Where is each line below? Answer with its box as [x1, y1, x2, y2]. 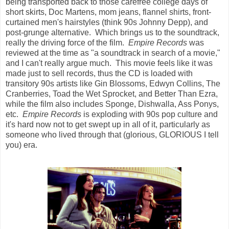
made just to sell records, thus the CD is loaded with [6, 69, 193, 78]
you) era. [6, 141, 37, 150]
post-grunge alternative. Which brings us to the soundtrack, [6, 28, 219, 37]
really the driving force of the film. [6, 38, 128, 48]
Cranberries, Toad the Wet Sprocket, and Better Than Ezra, [6, 89, 218, 99]
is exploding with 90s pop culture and [81, 110, 218, 119]
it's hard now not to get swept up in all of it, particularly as [6, 120, 210, 129]
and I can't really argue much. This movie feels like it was [6, 59, 213, 68]
